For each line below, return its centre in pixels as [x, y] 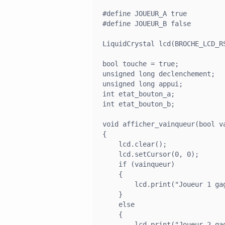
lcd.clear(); [135, 144]
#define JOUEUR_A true [145, 13]
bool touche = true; [141, 64]
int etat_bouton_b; [139, 104]
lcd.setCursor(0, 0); [151, 154]
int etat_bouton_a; [139, 94]
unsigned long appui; [143, 84]
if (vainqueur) [139, 164]
